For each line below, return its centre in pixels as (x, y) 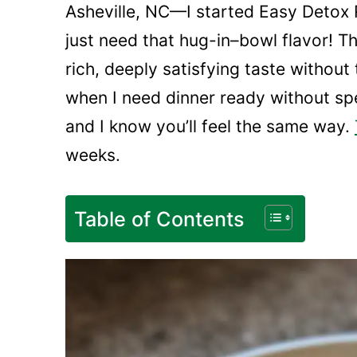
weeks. (93, 155)
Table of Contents (159, 220)
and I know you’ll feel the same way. (210, 127)
